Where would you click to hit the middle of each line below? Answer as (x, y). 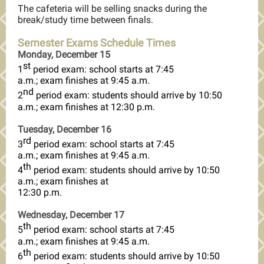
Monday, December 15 (64, 55)
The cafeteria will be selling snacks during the (112, 9)
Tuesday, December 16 (65, 129)
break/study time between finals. (85, 20)
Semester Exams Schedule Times (97, 43)
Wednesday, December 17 (71, 215)
